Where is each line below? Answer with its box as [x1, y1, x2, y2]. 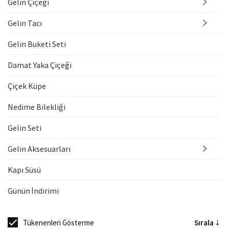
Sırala [194, 217, 214, 227]
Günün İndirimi [8, 185, 59, 196]
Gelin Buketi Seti [8, 38, 66, 49]
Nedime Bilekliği [8, 101, 65, 112]
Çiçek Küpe [8, 80, 46, 91]
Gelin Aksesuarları [8, 143, 71, 154]
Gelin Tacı [8, 17, 42, 28]
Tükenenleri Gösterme [23, 217, 94, 227]
